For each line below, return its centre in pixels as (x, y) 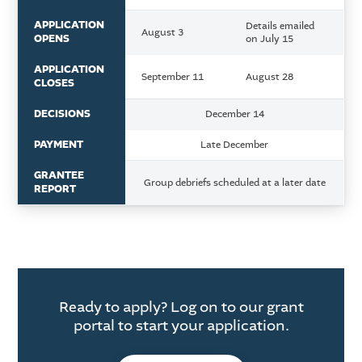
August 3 (163, 33)
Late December (235, 145)
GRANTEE (59, 176)
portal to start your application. (181, 326)
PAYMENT (59, 145)
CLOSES (55, 84)
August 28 (270, 77)
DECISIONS (63, 114)
